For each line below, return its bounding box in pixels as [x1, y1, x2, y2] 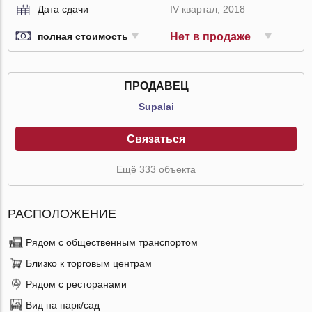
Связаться [127, 132, 185, 145]
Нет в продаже [170, 30, 251, 42]
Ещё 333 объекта [116, 163, 196, 175]
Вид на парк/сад [26, 299, 100, 311]
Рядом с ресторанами [26, 278, 127, 290]
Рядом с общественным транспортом [26, 236, 198, 248]
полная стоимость [38, 31, 129, 42]
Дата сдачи [38, 3, 89, 15]
